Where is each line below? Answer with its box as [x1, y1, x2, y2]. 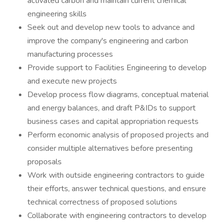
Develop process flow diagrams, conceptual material [27, 89, 209, 100]
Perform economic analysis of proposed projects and [27, 129, 209, 140]
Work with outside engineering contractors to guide [27, 170, 205, 181]
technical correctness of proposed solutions [27, 197, 177, 208]
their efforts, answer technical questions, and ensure [27, 183, 206, 194]
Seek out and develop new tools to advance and [27, 22, 195, 33]
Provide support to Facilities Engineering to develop [27, 62, 207, 73]
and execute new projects [27, 76, 117, 87]
